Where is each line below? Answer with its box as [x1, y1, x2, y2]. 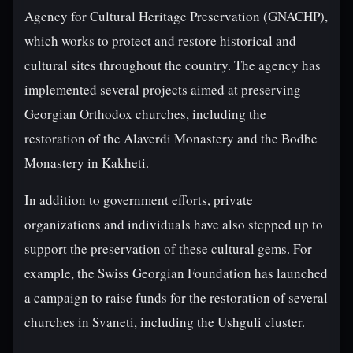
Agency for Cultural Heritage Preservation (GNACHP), [24, 7, 328, 25]
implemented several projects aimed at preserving [24, 80, 301, 98]
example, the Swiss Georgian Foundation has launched [24, 264, 328, 282]
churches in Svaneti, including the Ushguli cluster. [24, 313, 305, 331]
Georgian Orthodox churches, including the [24, 105, 266, 123]
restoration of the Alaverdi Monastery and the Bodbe [24, 129, 318, 147]
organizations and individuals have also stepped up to [24, 215, 323, 233]
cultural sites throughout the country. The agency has [24, 56, 321, 74]
